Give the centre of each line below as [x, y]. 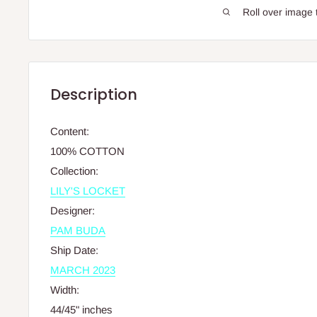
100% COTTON [87, 151]
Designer [71, 211]
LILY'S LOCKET [88, 191]
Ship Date [73, 250]
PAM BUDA [78, 231]
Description [94, 94]
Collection [73, 171]
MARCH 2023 [83, 270]
